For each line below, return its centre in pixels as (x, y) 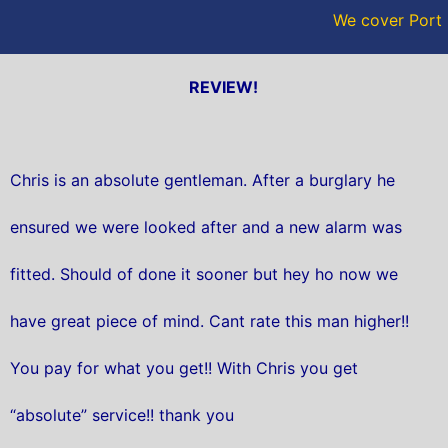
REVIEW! (224, 86)
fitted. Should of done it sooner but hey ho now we (204, 274)
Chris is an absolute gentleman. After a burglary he (202, 180)
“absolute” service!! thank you (122, 415)
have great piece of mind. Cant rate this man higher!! (209, 321)
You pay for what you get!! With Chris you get (184, 368)
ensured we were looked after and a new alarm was (206, 227)
